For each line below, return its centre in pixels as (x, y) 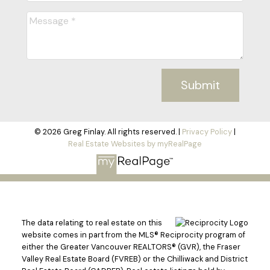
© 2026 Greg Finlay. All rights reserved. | (108, 132)
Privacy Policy (207, 132)
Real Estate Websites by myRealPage (135, 144)
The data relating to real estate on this (92, 223)
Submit (201, 85)
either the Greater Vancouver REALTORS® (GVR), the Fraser (131, 247)
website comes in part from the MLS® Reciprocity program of (133, 235)
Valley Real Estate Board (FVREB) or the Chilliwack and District (134, 259)
